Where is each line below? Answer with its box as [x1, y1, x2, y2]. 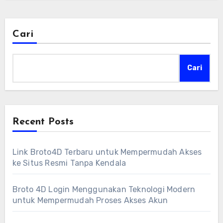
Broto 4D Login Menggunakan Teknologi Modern [12, 184, 196, 194]
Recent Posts [12, 116, 74, 127]
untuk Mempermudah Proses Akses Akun [12, 195, 168, 205]
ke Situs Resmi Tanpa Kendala [12, 158, 126, 168]
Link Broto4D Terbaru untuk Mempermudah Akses [12, 147, 202, 157]
